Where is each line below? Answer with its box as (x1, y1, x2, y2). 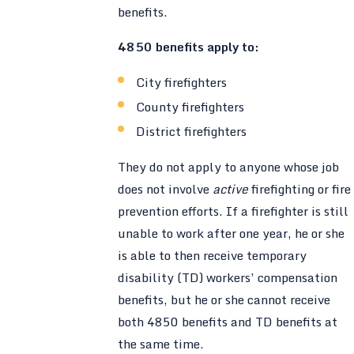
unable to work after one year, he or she (117, 223, 345, 244)
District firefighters (136, 121, 247, 142)
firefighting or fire (250, 179, 351, 200)
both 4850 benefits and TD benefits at (117, 311, 337, 333)
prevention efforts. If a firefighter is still (117, 201, 348, 222)
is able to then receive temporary (117, 245, 307, 266)
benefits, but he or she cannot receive (117, 289, 330, 311)
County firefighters (136, 96, 245, 118)
